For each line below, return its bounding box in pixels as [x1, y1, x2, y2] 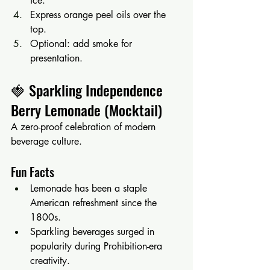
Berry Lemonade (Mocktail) [11, 98, 162, 121]
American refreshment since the [30, 196, 160, 209]
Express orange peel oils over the [30, 8, 169, 21]
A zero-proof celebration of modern [11, 120, 159, 133]
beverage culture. [11, 134, 82, 148]
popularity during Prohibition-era [30, 239, 165, 253]
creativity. [30, 254, 70, 267]
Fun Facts [11, 162, 54, 181]
